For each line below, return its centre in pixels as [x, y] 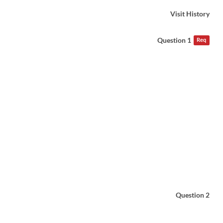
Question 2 [192, 195]
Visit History [190, 14]
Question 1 [174, 40]
